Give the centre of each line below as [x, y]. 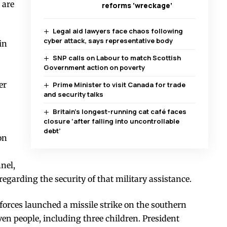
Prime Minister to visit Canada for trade [119, 84]
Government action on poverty [94, 67]
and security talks [73, 94]
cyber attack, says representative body [108, 40]
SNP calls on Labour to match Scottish [117, 58]
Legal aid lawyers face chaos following [118, 31]
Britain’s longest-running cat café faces [120, 111]
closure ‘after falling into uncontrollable [111, 121]
